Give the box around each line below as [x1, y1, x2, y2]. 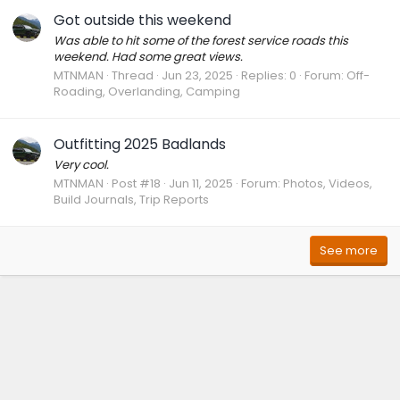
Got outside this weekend [54, 9, 231, 30]
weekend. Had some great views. [54, 48, 243, 66]
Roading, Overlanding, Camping [54, 83, 240, 101]
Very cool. [54, 155, 109, 173]
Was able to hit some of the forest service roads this [54, 32, 348, 50]
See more [320, 242, 378, 260]
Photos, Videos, [283, 175, 372, 193]
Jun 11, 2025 [169, 175, 233, 193]
